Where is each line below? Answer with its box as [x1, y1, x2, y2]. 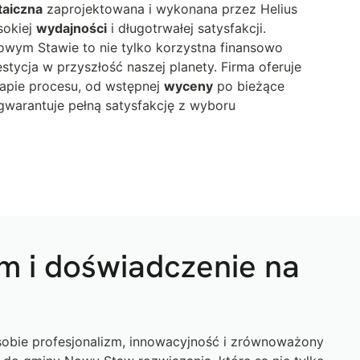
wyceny [164, 77, 213, 94]
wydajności [36, 19, 107, 36]
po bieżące [213, 77, 284, 94]
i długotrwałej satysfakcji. [107, 19, 266, 36]
